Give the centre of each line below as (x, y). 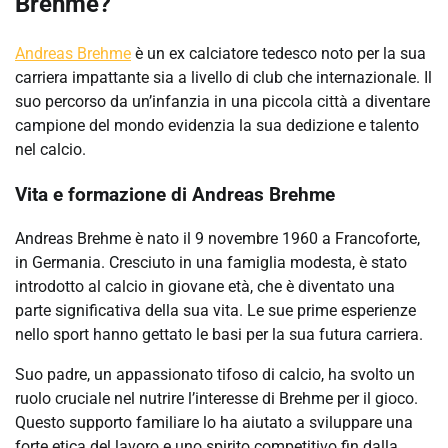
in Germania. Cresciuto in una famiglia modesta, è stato (211, 263)
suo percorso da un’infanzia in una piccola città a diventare (222, 101)
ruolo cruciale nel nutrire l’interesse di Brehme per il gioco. (216, 399)
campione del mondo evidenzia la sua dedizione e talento (217, 125)
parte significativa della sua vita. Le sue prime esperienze (215, 311)
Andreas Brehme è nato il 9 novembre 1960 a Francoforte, (217, 239)
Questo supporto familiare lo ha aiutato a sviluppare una (214, 423)
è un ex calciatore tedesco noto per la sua (278, 53)
